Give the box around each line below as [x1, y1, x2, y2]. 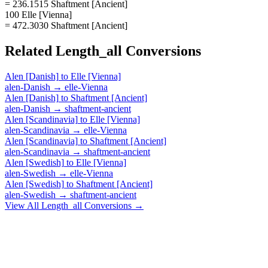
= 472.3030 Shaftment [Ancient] [5, 20, 127, 31]
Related [5, 42, 56, 59]
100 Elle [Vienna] [5, 9, 72, 20]
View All [5, 200, 41, 211]
